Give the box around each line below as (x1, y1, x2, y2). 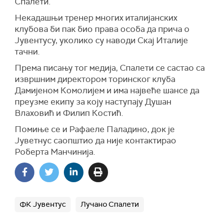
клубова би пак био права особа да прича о (15, 23, 190, 34)
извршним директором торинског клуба (15, 73, 175, 84)
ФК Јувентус (20, 199, 66, 209)
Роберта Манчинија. (15, 146, 95, 157)
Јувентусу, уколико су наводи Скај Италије (15, 34, 188, 46)
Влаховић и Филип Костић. (15, 107, 123, 118)
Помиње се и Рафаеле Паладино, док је (15, 123, 175, 135)
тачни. (15, 46, 40, 57)
